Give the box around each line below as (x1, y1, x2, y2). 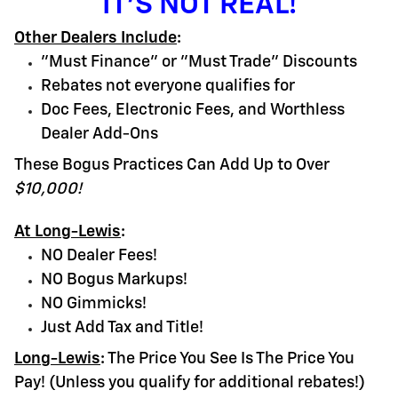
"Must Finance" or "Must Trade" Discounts (41, 53, 357, 70)
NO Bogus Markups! (41, 271, 187, 288)
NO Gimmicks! (41, 295, 147, 312)
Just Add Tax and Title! (41, 319, 203, 336)
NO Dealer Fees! (41, 247, 157, 264)
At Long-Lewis (14, 223, 121, 240)
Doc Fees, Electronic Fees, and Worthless (41, 101, 345, 118)
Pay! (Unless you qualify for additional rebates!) (14, 374, 365, 391)
